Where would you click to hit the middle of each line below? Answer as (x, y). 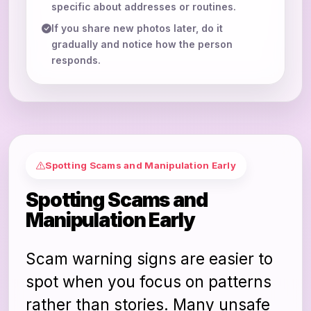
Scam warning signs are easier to (149, 258)
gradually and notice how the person (142, 44)
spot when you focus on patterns (149, 281)
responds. (76, 60)
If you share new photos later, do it (137, 28)
